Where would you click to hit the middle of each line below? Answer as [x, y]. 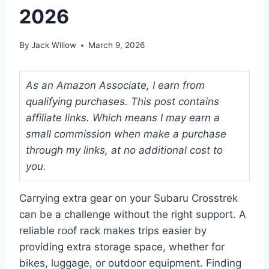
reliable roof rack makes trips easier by [113, 231]
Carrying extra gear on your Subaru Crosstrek [128, 198]
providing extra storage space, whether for [122, 247]
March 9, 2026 [117, 45]
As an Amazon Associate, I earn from [115, 86]
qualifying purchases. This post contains [122, 102]
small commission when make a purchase [126, 134]
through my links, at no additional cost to [124, 150]
